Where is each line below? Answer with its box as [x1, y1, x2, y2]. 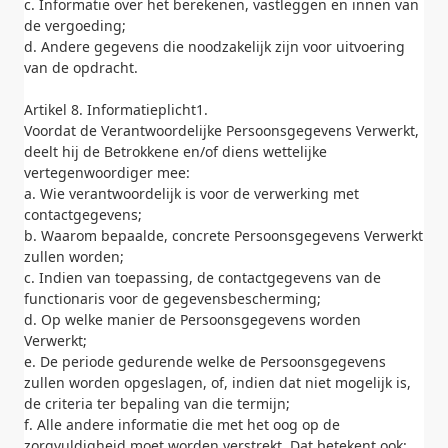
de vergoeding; [24, 16, 126, 35]
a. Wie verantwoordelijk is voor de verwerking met [24, 184, 359, 203]
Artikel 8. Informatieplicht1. [24, 100, 208, 119]
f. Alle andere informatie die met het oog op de [24, 415, 340, 434]
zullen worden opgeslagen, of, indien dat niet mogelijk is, [24, 373, 411, 392]
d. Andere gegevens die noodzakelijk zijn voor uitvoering [24, 37, 405, 56]
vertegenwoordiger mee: [24, 163, 190, 182]
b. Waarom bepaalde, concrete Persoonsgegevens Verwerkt [24, 226, 423, 245]
